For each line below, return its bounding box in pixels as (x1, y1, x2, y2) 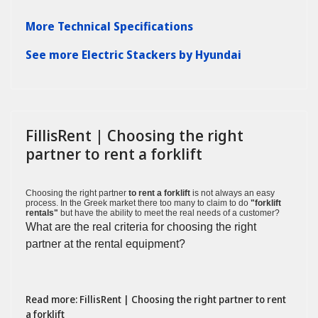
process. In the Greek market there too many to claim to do (26, 198, 251, 209)
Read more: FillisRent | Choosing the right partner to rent (26, 292, 286, 307)
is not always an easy (190, 188, 275, 199)
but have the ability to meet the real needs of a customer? (58, 208, 280, 219)
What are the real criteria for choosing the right (26, 221, 256, 234)
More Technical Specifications (26, 18, 193, 35)
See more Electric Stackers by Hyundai (26, 47, 241, 63)
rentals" (26, 208, 58, 219)
